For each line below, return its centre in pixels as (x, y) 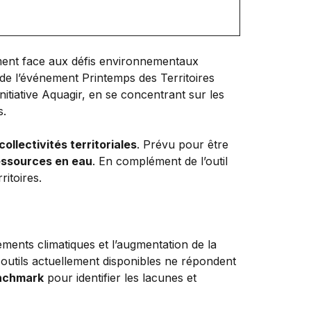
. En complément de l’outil (160, 161)
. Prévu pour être (183, 144)
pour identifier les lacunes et (120, 277)
